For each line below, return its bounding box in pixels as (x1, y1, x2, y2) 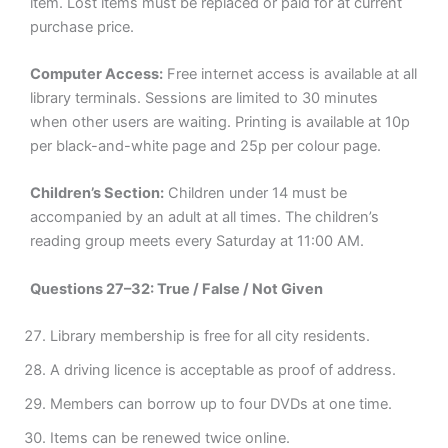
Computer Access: (30, 65, 163, 84)
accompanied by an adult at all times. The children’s (30, 208, 379, 227)
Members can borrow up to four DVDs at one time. (50, 395, 392, 414)
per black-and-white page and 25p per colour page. (30, 137, 381, 156)
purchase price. (30, 17, 134, 36)
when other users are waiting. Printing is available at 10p (30, 113, 410, 132)
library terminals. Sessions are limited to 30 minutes (30, 89, 378, 108)
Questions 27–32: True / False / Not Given (30, 279, 323, 298)
